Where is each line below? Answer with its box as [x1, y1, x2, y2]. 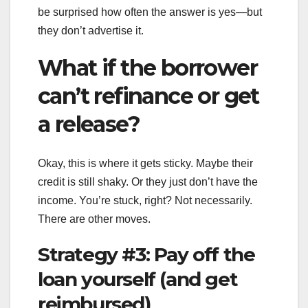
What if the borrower [38, 54, 257, 82]
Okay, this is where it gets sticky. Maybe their [38, 157, 253, 169]
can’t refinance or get [38, 82, 259, 110]
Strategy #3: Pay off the [38, 242, 255, 266]
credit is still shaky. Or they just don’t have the [38, 175, 258, 188]
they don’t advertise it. [38, 25, 144, 37]
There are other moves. [38, 212, 151, 225]
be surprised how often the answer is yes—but [38, 6, 262, 19]
